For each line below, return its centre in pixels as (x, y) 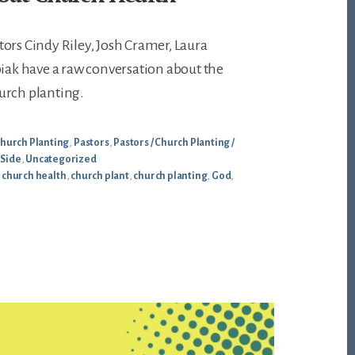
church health (34, 176)
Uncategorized (61, 160)
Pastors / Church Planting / (174, 143)
